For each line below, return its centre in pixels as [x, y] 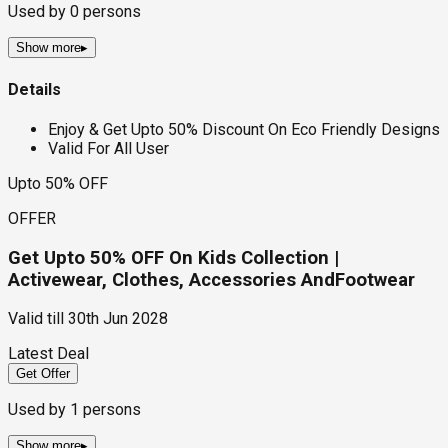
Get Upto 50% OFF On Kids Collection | [173, 257]
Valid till [36, 319]
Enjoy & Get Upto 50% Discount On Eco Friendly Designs [244, 129]
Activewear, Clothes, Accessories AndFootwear [211, 279]
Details [34, 89]
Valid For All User [108, 148]
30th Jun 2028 [118, 319]
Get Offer [43, 374]
